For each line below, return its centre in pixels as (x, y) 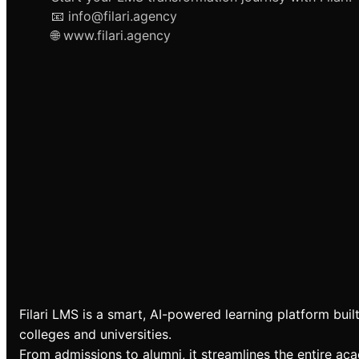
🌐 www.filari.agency (111, 36)
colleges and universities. (95, 335)
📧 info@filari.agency (114, 16)
